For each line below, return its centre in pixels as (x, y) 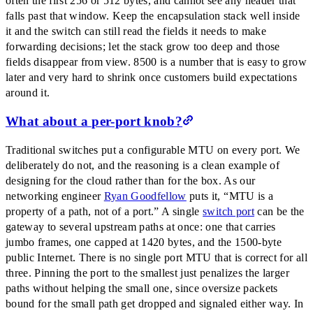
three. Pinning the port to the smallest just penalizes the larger (147, 272)
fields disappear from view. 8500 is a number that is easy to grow (156, 62)
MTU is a (251, 196)
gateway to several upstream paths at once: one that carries (141, 226)
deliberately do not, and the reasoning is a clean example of (143, 165)
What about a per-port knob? (94, 121)
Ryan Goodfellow (145, 196)
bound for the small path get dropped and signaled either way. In (155, 303)
